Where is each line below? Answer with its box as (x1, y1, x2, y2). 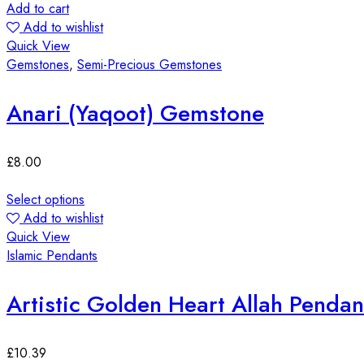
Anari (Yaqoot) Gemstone (6, 96, 264, 130)
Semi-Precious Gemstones (77, 54, 222, 74)
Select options (6, 189, 84, 209)
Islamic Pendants (6, 245, 97, 265)
